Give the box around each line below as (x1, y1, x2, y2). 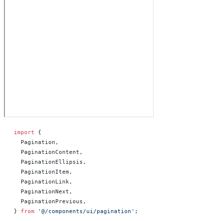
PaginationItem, (14, 169, 73, 175)
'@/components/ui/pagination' (35, 208, 135, 214)
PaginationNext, (14, 188, 73, 194)
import (14, 129, 35, 135)
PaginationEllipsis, (14, 159, 86, 165)
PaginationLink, (14, 179, 73, 184)
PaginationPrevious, (14, 198, 86, 204)
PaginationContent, (14, 149, 83, 155)
